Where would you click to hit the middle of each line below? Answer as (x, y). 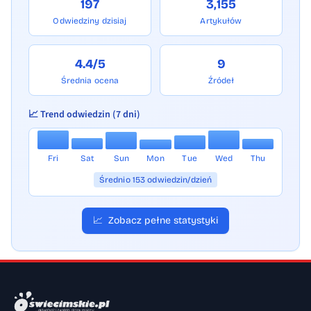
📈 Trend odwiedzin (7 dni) (84, 114)
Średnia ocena (90, 80)
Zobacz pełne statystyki (163, 220)
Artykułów (221, 20)
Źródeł (221, 80)
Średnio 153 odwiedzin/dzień (155, 179)
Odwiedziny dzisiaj (90, 20)
